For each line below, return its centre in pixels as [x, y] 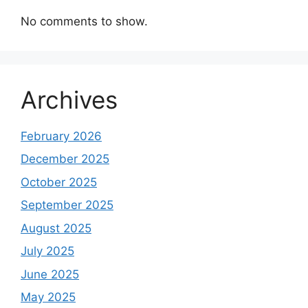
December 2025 [65, 159]
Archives [69, 99]
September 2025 [67, 205]
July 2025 [47, 251]
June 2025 [50, 274]
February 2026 [61, 136]
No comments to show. [84, 21]
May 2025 [48, 297]
